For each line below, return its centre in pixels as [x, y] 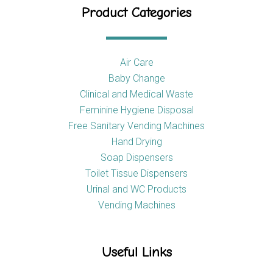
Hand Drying [136, 142]
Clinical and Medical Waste [136, 94]
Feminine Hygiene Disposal [136, 110]
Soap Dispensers [136, 158]
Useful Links [136, 253]
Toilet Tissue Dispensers [136, 174]
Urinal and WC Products [136, 190]
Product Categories [136, 13]
